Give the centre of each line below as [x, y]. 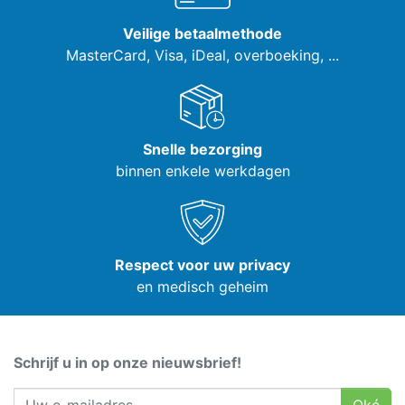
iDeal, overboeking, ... [265, 55]
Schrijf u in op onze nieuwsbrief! [127, 363]
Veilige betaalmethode [202, 33]
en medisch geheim [202, 287]
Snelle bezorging [202, 149]
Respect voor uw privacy [202, 265]
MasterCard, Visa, [129, 55]
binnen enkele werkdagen [202, 171]
